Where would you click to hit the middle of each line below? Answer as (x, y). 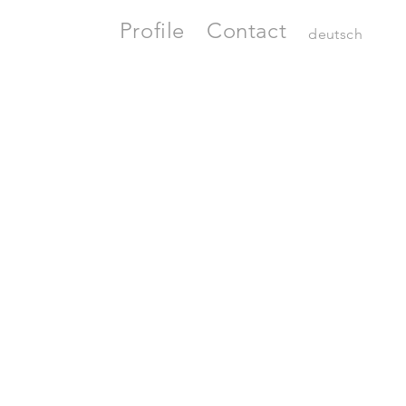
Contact (246, 30)
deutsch (335, 34)
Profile (152, 30)
